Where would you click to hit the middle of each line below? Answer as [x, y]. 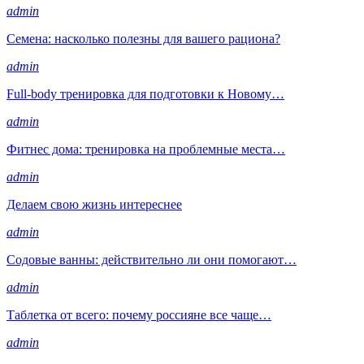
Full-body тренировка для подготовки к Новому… [145, 93]
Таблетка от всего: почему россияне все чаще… [139, 314]
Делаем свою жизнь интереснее [94, 204]
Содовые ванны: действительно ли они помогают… [152, 259]
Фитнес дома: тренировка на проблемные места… [146, 149]
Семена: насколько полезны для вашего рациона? [143, 38]
